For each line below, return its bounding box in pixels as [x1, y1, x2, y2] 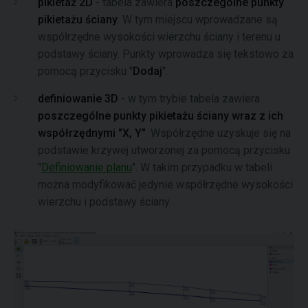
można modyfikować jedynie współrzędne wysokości [38, 178, 293, 191]
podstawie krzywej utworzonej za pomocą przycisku [38, 144, 290, 157]
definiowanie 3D [38, 92, 118, 105]
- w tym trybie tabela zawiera [118, 92, 260, 105]
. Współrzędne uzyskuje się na [146, 126, 291, 140]
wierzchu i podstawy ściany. [38, 195, 171, 208]
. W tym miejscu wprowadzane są [118, 13, 278, 26]
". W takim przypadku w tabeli [132, 161, 272, 174]
